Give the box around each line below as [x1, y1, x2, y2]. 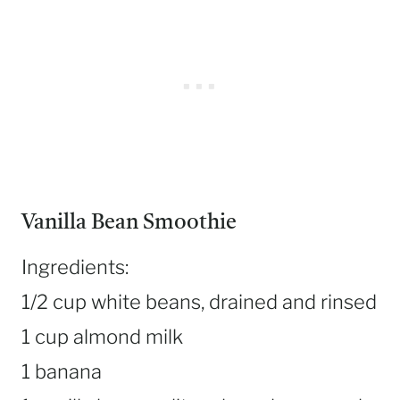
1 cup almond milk [21, 325, 183, 349]
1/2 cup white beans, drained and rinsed [21, 290, 377, 314]
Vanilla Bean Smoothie [21, 212, 237, 235]
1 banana [21, 360, 102, 384]
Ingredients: [21, 255, 129, 279]
